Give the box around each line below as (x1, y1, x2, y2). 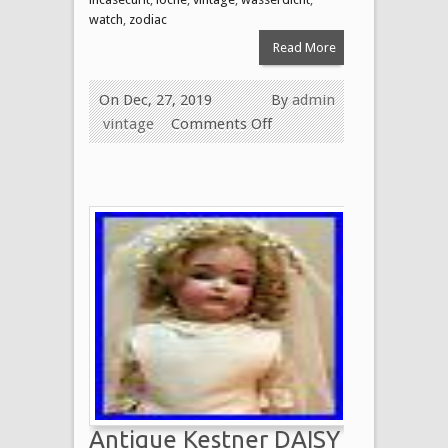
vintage (103, 114, 154, 133)
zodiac (129, 11, 167, 27)
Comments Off (171, 114, 272, 133)
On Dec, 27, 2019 (99, 90, 212, 109)
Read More (272, 39, 336, 55)
